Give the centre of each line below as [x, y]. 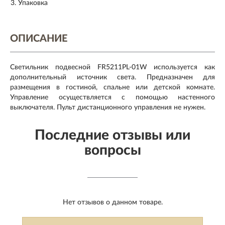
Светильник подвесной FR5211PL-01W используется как [113, 68]
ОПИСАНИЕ [39, 39]
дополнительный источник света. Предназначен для [113, 78]
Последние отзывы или [113, 135]
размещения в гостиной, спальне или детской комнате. [113, 88]
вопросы [113, 150]
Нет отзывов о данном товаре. [113, 203]
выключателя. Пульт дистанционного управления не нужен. [108, 108]
